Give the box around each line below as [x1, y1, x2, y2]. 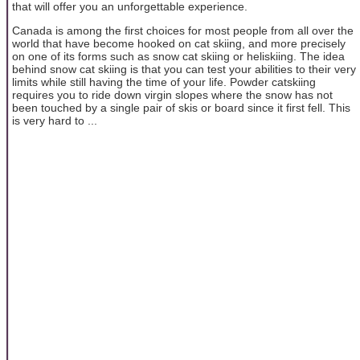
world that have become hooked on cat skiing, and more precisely [12, 37, 346, 51]
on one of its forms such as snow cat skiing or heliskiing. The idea [12, 50, 345, 63]
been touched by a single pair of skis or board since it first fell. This [12, 101, 350, 115]
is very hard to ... [12, 114, 97, 128]
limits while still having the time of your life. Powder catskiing [12, 76, 316, 89]
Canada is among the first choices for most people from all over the [12, 24, 354, 38]
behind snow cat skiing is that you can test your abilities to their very [12, 63, 356, 76]
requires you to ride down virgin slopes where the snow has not [12, 88, 333, 102]
